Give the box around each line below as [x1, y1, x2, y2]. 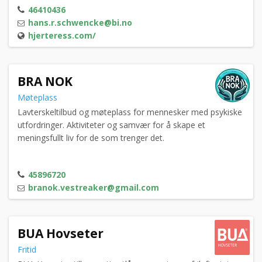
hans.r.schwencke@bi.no [28, 17, 132, 29]
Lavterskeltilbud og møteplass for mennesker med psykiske [18, 106, 242, 118]
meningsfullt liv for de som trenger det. [18, 132, 164, 144]
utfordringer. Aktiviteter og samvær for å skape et [18, 119, 205, 131]
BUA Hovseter [18, 225, 104, 242]
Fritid [18, 244, 39, 256]
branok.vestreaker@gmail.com [28, 182, 159, 194]
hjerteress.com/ [28, 30, 96, 42]
